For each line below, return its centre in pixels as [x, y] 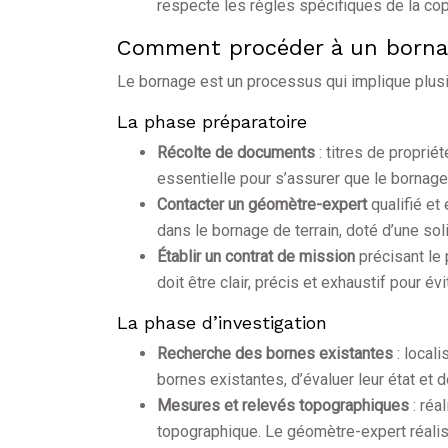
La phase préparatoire [212, 122]
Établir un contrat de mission [258, 257]
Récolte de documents [238, 153]
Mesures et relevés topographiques [285, 406]
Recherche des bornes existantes [277, 354]
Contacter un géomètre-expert [264, 205]
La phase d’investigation [222, 323]
